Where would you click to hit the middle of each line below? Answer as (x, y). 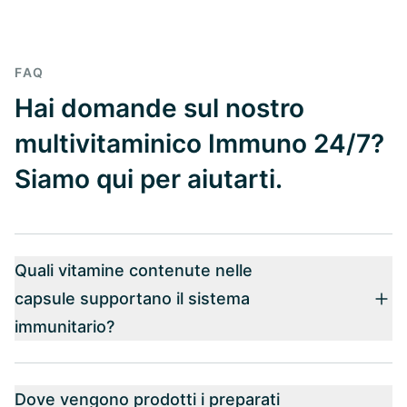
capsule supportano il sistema (132, 299)
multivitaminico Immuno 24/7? (199, 144)
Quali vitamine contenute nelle (134, 271)
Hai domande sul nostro (159, 109)
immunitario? (65, 327)
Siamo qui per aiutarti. (149, 179)
